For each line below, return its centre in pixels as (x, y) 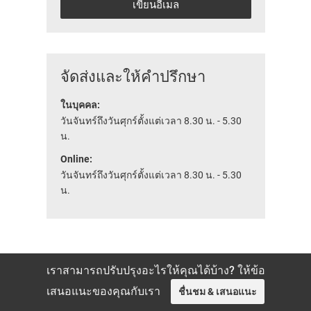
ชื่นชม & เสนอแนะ (217, 292)
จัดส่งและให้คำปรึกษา (133, 77)
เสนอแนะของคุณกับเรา (103, 292)
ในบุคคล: (80, 105)
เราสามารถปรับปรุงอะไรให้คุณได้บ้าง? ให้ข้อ (155, 271)
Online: (76, 159)
